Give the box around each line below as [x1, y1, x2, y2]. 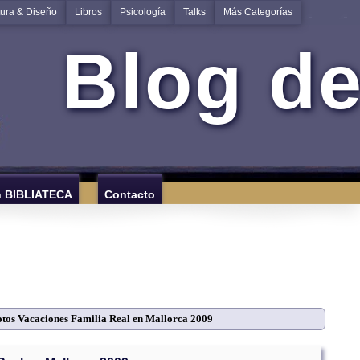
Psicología [120, 6, 166, 18]
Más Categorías [223, 6, 292, 18]
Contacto [104, 188, 155, 201]
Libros [75, 6, 102, 18]
